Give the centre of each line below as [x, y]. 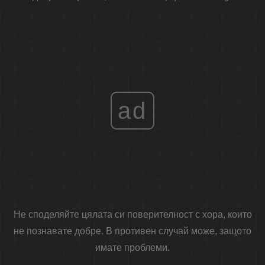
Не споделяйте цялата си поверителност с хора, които [132, 215]
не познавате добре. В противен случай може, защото [132, 231]
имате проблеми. [132, 248]
